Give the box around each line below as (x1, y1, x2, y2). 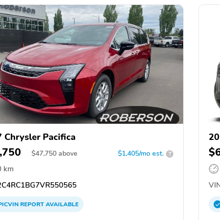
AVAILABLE (44, 200, 79, 209)
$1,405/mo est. (118, 149, 164, 159)
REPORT (20, 200, 44, 209)
